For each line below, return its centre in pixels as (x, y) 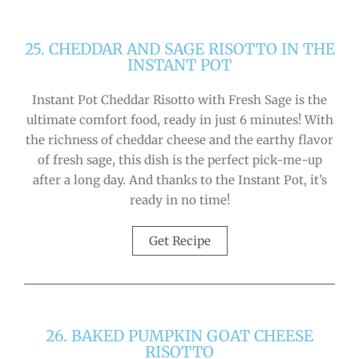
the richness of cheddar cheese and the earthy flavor (179, 139)
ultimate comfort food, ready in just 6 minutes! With (179, 119)
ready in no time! (179, 200)
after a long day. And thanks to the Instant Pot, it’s (179, 179)
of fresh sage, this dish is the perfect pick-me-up (179, 159)
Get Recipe (179, 240)
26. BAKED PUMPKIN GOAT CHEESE (179, 335)
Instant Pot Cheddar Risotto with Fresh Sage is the (179, 99)
